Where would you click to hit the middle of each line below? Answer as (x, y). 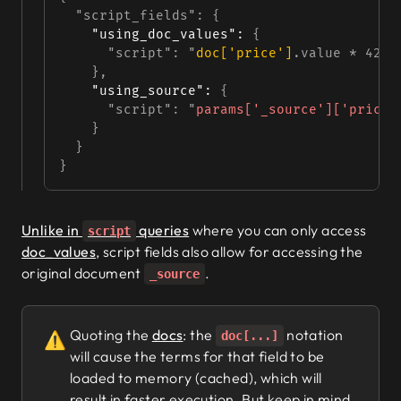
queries (163, 230)
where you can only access (278, 230)
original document (83, 273)
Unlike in (52, 230)
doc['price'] (244, 53)
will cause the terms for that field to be (197, 356)
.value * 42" (341, 53)
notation (313, 335)
